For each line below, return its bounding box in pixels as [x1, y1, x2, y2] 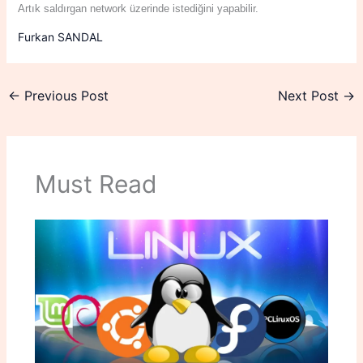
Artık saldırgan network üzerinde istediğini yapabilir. [17, 2, 258, 15]
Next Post [278, 87, 344, 104]
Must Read [34, 169, 157, 199]
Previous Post [19, 87, 109, 104]
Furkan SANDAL [17, 29, 103, 44]
